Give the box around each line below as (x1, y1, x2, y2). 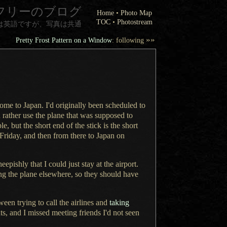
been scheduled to (86, 101, 145, 109)
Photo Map (121, 9, 152, 17)
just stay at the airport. (66, 160, 138, 168)
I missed (23, 208, 50, 217)
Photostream (117, 18, 153, 26)
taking (109, 198, 129, 207)
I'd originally (46, 101, 86, 109)
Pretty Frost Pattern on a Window (16, 36, 112, 44)
